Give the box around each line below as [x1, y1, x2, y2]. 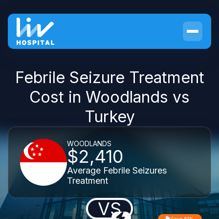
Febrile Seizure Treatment [15, 68, 204, 87]
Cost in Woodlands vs [29, 88, 190, 107]
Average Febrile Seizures [67, 165, 167, 175]
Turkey [84, 107, 135, 126]
